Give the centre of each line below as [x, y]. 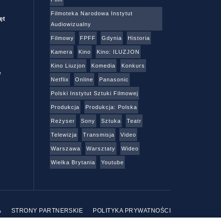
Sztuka [111, 121]
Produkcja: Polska [111, 107]
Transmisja [98, 135]
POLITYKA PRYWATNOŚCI [132, 211]
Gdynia [111, 38]
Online [84, 80]
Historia [139, 38]
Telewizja [64, 135]
